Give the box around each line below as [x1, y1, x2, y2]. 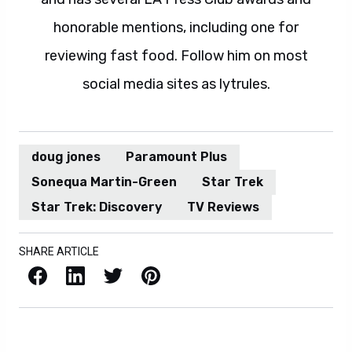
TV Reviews [187, 199, 259, 214]
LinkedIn [64, 262, 76, 285]
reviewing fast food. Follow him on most [44, 46, 308, 64]
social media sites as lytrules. [82, 75, 270, 93]
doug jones [31, 148, 101, 164]
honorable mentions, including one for [53, 18, 299, 36]
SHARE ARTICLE [19, 244, 99, 258]
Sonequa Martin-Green [31, 174, 177, 189]
